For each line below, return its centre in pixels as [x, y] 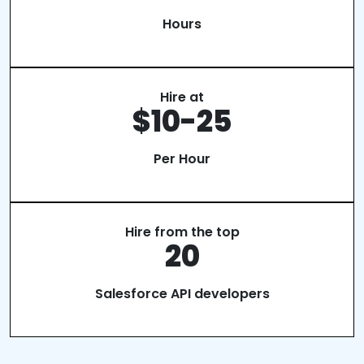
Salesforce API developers [182, 294]
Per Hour [182, 159]
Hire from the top [182, 232]
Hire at [182, 97]
